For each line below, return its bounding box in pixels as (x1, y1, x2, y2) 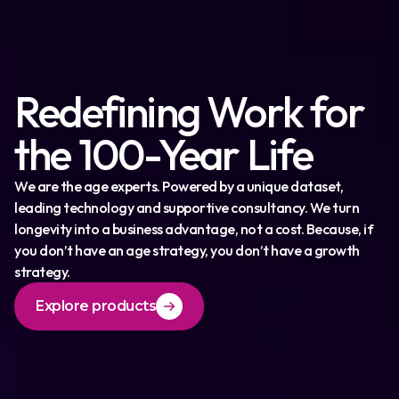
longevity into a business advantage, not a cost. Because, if (14, 220, 373, 238)
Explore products (36, 297, 156, 314)
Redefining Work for (14, 85, 364, 138)
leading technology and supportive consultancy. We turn (14, 199, 359, 216)
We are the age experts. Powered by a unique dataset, (14, 177, 343, 195)
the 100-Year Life (14, 127, 313, 181)
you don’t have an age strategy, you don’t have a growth (14, 241, 360, 259)
